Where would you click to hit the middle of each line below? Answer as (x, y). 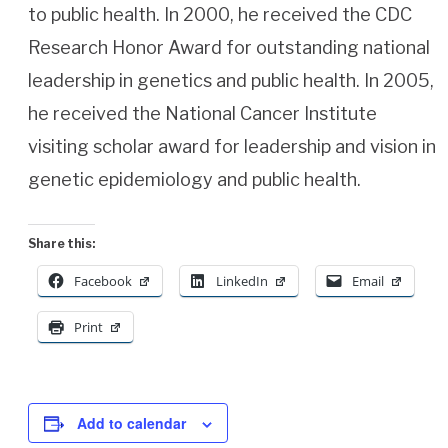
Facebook (103, 281)
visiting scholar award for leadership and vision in (232, 146)
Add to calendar (131, 423)
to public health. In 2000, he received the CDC (220, 14)
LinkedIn (242, 281)
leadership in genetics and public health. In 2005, (231, 80)
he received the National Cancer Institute (202, 113)
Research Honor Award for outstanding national (229, 47)
